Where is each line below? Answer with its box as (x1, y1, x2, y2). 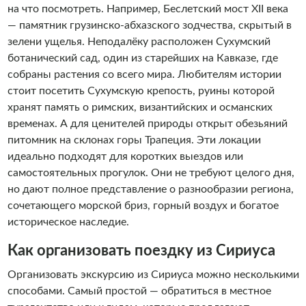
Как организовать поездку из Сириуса (7, 243, 275, 258)
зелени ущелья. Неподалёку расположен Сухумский (7, 36, 270, 47)
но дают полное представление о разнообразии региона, (7, 184, 294, 195)
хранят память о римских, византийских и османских (7, 102, 273, 113)
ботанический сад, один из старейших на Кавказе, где (7, 53, 278, 64)
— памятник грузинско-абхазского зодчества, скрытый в (7, 20, 292, 31)
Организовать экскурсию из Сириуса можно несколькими (7, 269, 299, 280)
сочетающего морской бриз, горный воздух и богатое (7, 200, 279, 211)
